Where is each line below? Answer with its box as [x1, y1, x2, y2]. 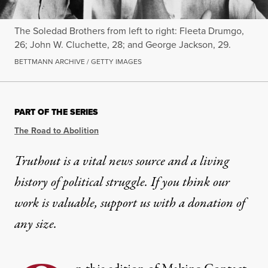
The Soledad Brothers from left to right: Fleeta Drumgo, [14, 23, 244, 38]
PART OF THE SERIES [14, 105, 98, 118]
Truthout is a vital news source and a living [14, 151, 229, 171]
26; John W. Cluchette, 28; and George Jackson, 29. [14, 37, 231, 51]
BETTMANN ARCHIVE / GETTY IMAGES [14, 56, 142, 67]
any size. [14, 214, 57, 234]
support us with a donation [100, 193, 233, 213]
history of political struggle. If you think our [14, 172, 230, 192]
